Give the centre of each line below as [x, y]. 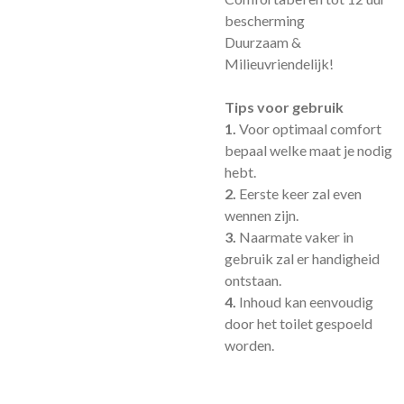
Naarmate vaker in [295, 237]
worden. [249, 345]
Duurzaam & [263, 42]
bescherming [265, 20]
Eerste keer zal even [299, 193]
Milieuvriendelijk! [279, 64]
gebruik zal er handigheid [302, 258]
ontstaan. [253, 280]
